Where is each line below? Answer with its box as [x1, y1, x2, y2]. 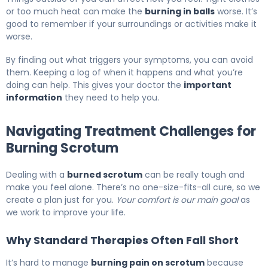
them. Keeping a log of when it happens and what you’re [6, 66, 243, 79]
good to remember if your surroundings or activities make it [6, 18, 257, 31]
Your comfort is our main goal [116, 194, 238, 206]
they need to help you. [62, 92, 159, 104]
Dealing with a [6, 169, 67, 181]
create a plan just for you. [6, 194, 116, 206]
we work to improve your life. [6, 206, 126, 219]
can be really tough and [142, 169, 245, 181]
